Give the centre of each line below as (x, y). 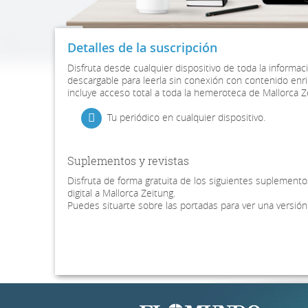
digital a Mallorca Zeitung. (121, 193)
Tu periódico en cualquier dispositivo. (187, 118)
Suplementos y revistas (128, 161)
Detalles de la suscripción (142, 48)
